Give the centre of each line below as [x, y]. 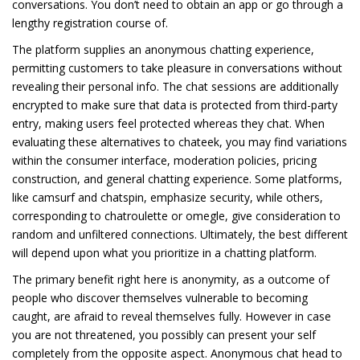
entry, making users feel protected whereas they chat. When [168, 123]
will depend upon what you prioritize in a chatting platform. [164, 252]
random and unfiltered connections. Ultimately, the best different [180, 234]
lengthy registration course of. [90, 22]
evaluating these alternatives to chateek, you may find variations [180, 141]
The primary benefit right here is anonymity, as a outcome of [171, 279]
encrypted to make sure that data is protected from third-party [175, 104]
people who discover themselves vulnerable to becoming [160, 297]
